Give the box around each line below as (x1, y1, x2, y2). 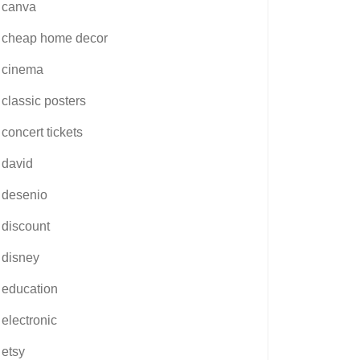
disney (2, 250, 39, 264)
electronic (2, 313, 57, 327)
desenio (2, 187, 47, 202)
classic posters (2, 93, 86, 108)
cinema (2, 62, 43, 76)
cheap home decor (2, 31, 108, 45)
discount (2, 219, 50, 233)
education (2, 281, 58, 296)
